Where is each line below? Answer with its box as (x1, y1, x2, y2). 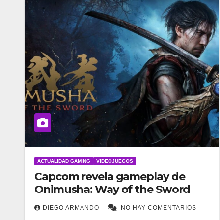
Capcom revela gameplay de (34, 170, 185, 184)
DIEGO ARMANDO (43, 204, 101, 212)
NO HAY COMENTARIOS (121, 204, 196, 212)
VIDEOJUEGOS (96, 158, 133, 164)
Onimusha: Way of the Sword (34, 183, 191, 196)
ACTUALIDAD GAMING (37, 158, 90, 164)
